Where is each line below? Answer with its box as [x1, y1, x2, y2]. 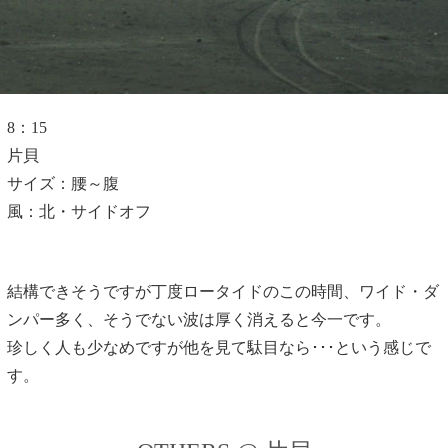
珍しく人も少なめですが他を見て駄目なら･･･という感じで [6, 338, 431, 356]
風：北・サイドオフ [6, 202, 151, 220]
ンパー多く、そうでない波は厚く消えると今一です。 [6, 310, 391, 328]
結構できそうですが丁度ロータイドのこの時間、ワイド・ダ [6, 282, 439, 300]
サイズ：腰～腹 [6, 174, 119, 192]
